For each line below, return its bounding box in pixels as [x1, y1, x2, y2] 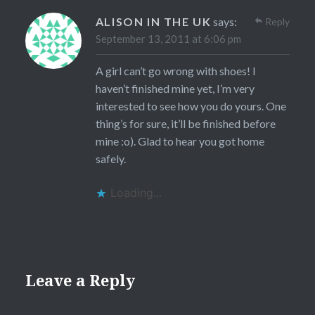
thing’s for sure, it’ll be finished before [95, 116, 276, 130]
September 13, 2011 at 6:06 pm [95, 32, 241, 45]
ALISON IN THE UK [95, 14, 212, 28]
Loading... [110, 185, 162, 200]
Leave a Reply [25, 269, 135, 290]
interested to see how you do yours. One [95, 98, 286, 112]
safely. [95, 151, 126, 165]
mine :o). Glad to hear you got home [95, 134, 264, 148]
